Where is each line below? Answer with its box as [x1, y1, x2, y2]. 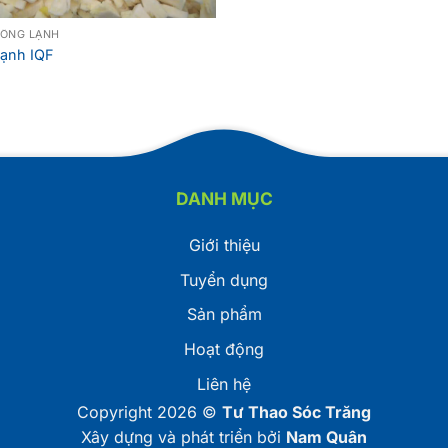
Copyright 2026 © [77, 401, 222, 422]
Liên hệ [197, 373, 251, 394]
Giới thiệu [188, 235, 260, 256]
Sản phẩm [186, 304, 262, 325]
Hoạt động [184, 338, 264, 359]
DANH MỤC [175, 188, 273, 210]
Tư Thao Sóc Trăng [222, 401, 371, 422]
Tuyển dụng [180, 269, 268, 290]
